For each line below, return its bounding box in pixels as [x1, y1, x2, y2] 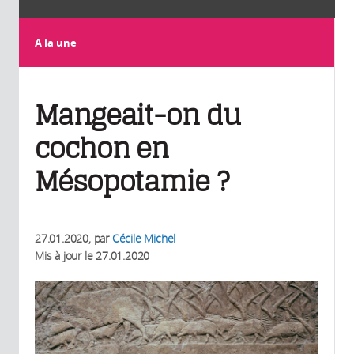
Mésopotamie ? [35, 165, 228, 199]
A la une [35, 36, 77, 51]
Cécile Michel [111, 231, 176, 247]
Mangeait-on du [35, 99, 241, 133]
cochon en [35, 132, 169, 166]
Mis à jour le [35, 248, 96, 264]
